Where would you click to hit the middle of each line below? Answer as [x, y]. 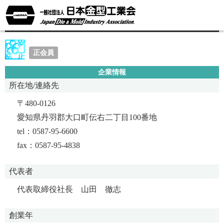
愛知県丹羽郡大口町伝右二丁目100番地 [87, 117]
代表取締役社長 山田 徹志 [69, 189]
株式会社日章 [44, 20]
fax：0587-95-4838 [48, 145]
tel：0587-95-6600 [47, 131]
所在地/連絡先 [34, 85]
